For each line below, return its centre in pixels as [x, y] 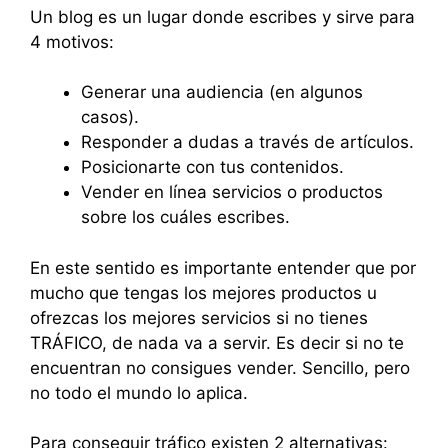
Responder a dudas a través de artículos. [247, 142]
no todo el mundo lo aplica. [139, 392]
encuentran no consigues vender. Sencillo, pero [220, 367]
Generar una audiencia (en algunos [222, 92]
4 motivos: [72, 41]
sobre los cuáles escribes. [185, 217]
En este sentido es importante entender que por [223, 267]
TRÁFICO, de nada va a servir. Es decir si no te [217, 342]
